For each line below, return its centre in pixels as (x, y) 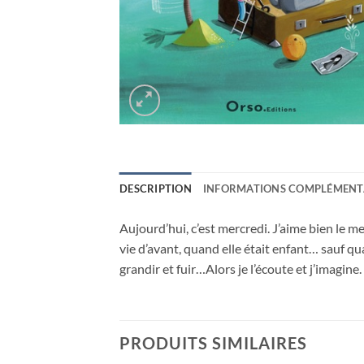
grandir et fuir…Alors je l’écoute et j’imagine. (240, 269)
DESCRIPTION (156, 189)
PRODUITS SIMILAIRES (213, 343)
